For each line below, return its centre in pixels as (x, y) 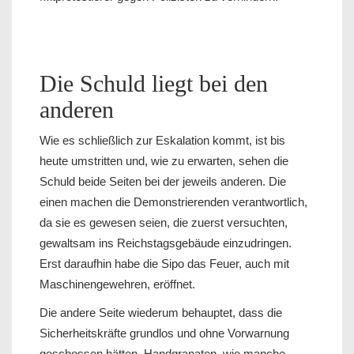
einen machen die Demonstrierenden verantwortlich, (173, 202)
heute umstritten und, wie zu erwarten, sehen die (164, 161)
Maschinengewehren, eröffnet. (117, 284)
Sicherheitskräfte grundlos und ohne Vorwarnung (164, 333)
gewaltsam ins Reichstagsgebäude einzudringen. (166, 243)
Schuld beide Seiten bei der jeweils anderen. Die (163, 182)
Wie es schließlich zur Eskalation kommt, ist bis (162, 141)
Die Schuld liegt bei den (154, 84)
